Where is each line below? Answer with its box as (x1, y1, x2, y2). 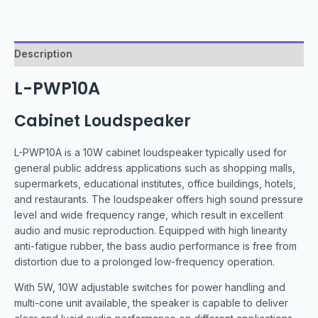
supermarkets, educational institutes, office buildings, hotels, (14, 177, 296, 190)
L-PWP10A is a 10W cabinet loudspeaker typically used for (14, 146, 287, 159)
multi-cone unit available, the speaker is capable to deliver (14, 297, 288, 309)
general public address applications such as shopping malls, (14, 162, 295, 175)
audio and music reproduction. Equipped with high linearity (14, 224, 287, 237)
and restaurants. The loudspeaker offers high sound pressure (14, 193, 303, 206)
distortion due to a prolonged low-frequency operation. (14, 256, 275, 268)
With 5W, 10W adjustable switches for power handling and (14, 281, 285, 294)
